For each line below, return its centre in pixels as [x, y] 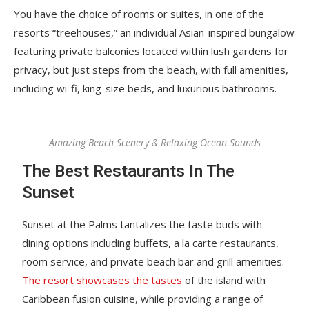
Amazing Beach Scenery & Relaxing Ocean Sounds [154, 142]
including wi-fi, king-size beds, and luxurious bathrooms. [145, 88]
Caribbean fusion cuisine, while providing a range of [143, 298]
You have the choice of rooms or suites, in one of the [139, 13]
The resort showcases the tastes [102, 280]
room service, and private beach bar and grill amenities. [153, 261]
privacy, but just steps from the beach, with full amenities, [151, 69]
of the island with [224, 280]
